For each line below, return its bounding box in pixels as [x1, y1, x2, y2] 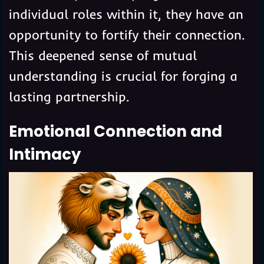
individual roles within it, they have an [8, 5, 243, 22]
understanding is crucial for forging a [8, 67, 237, 84]
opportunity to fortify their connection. [8, 26, 245, 43]
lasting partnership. [8, 88, 129, 105]
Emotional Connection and [8, 120, 222, 142]
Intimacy [8, 143, 81, 165]
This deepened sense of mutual [8, 47, 197, 64]
